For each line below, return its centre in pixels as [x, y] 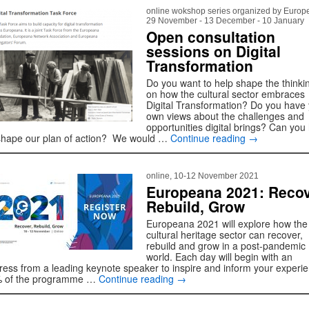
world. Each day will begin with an [219, 257]
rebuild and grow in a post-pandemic [226, 246]
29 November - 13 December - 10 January [225, 21]
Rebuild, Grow [196, 206]
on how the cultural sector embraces [226, 94]
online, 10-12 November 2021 [202, 176]
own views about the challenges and [225, 116]
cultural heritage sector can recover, [225, 235]
